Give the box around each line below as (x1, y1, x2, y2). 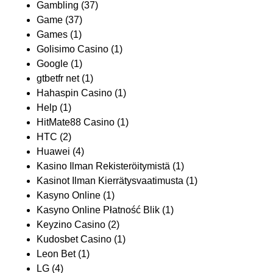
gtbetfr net (37, 73, 79, 83)
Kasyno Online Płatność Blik (37, 205, 160, 215)
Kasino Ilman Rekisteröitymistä (37, 161, 170, 171)
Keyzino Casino (37, 219, 105, 230)
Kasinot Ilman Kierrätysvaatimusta (37, 175, 183, 186)
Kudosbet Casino (37, 234, 112, 244)
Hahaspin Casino (37, 88, 112, 98)
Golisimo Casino (37, 44, 108, 54)
